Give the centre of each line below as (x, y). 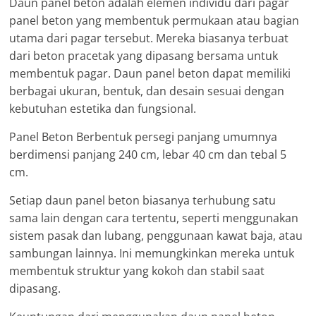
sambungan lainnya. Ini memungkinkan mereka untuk (152, 253)
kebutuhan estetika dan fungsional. (103, 108)
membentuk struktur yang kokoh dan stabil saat (137, 271)
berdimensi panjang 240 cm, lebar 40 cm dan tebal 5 (148, 154)
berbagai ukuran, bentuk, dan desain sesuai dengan (147, 91)
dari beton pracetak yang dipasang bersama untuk (144, 55)
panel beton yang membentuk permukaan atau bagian (154, 20)
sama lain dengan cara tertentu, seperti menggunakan (154, 218)
